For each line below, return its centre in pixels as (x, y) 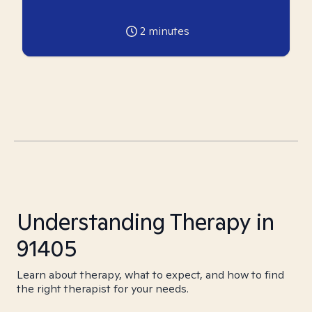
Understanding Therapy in (146, 221)
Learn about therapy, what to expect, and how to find (150, 275)
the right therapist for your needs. (103, 289)
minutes (167, 31)
